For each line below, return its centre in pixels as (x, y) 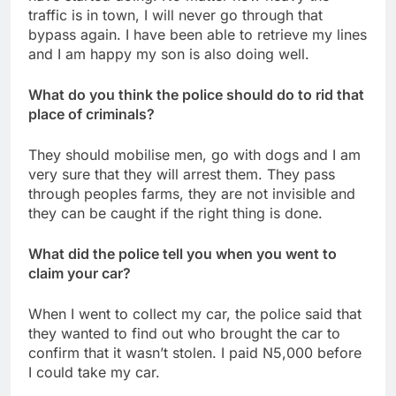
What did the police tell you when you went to (183, 253)
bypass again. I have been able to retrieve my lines (198, 34)
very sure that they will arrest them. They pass (182, 174)
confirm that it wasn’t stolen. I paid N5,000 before (195, 352)
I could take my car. (94, 372)
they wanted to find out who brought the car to (184, 333)
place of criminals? (91, 114)
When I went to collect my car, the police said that (195, 313)
